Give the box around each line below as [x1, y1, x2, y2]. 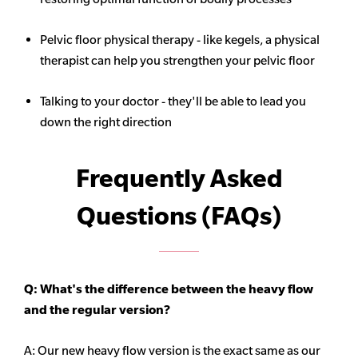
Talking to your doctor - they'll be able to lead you [40, 93, 306, 109]
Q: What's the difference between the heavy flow [24, 281, 313, 297]
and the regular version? [24, 302, 170, 318]
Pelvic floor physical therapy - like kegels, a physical [40, 32, 320, 48]
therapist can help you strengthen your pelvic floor [40, 53, 315, 69]
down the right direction [40, 114, 172, 130]
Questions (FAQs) [77, 201, 281, 232]
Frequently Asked [75, 163, 283, 194]
